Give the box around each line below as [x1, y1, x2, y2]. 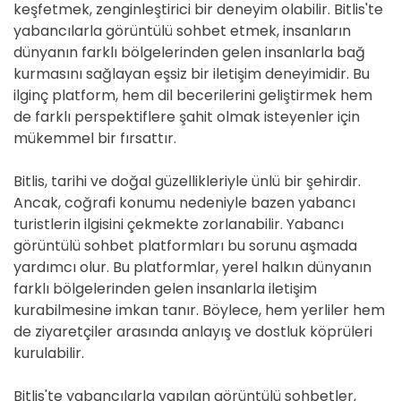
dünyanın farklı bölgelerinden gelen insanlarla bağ [13, 42, 365, 63]
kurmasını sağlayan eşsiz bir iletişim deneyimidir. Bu [13, 64, 370, 84]
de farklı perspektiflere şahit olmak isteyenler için [13, 107, 360, 127]
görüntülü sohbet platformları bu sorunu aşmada [13, 235, 357, 256]
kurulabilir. [13, 343, 84, 363]
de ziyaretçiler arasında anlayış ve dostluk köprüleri [13, 321, 372, 342]
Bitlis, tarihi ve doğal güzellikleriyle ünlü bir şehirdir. [13, 171, 361, 192]
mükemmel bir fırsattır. [13, 128, 176, 149]
